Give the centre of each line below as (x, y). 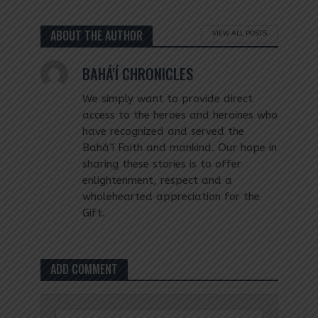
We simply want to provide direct (167, 98)
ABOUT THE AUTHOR (96, 35)
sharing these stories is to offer (161, 164)
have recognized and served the (163, 131)
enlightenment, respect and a (157, 180)
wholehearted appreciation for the (171, 196)
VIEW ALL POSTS (239, 34)
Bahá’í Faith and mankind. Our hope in (179, 147)
